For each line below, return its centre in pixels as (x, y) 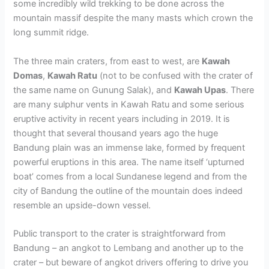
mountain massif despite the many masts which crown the (133, 18)
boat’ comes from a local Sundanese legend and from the (130, 176)
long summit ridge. (51, 33)
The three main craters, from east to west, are (108, 61)
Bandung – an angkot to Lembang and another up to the (128, 248)
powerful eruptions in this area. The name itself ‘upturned (129, 162)
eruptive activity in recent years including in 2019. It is (122, 119)
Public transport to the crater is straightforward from (120, 233)
